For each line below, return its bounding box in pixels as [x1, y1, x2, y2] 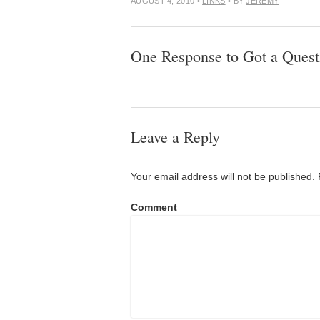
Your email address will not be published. [131, 171, 315, 182]
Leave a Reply [131, 126, 220, 147]
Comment [131, 201, 177, 213]
